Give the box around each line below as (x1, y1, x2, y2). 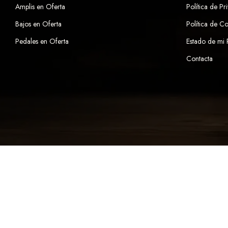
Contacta (186, 53, 213, 64)
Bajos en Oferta (15, 19, 62, 30)
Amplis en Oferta (15, 2, 65, 12)
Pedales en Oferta (15, 36, 69, 47)
